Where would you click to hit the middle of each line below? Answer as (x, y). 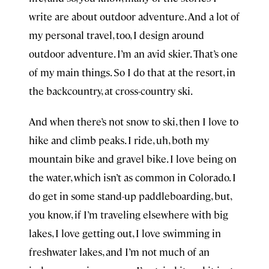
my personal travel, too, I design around (116, 35)
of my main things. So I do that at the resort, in (132, 72)
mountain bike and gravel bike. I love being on (133, 159)
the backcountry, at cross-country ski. (111, 91)
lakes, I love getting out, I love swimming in (125, 233)
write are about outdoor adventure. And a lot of (134, 16)
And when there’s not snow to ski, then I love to (134, 121)
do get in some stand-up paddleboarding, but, (130, 196)
